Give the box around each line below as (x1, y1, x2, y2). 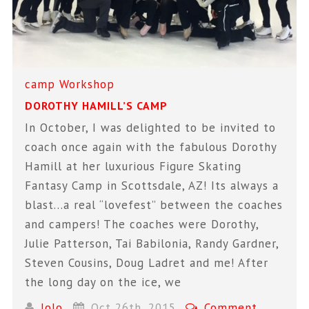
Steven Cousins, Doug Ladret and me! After (25, 255, 269, 271)
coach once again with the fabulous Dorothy (25, 139, 277, 155)
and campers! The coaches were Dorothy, (25, 217, 259, 232)
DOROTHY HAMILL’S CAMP (25, 99, 168, 113)
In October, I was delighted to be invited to (25, 120, 277, 136)
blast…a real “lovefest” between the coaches (25, 197, 283, 213)
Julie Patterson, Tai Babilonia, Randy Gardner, (25, 236, 279, 252)
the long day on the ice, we (25, 275, 182, 290)
